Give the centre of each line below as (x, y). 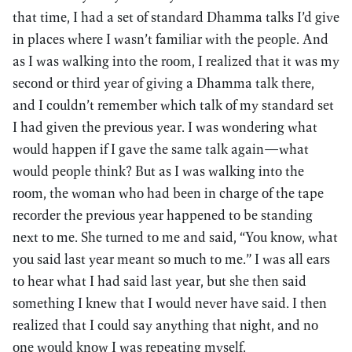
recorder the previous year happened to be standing (163, 215)
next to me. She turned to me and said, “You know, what (175, 237)
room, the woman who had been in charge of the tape (168, 193)
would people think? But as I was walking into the (158, 171)
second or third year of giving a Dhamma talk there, (163, 83)
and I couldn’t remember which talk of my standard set (173, 105)
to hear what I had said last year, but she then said (159, 281)
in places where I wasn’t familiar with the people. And (170, 39)
